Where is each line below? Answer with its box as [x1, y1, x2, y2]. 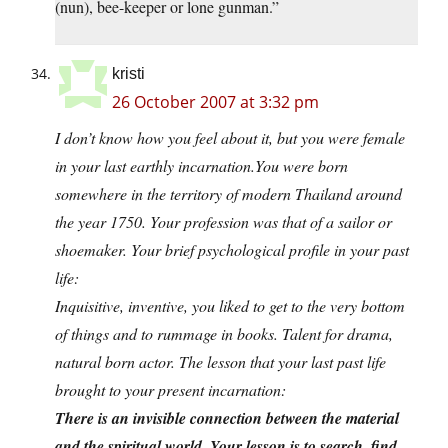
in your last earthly [55, 155, 178, 177]
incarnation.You [178, 155, 279, 177]
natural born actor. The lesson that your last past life [55, 351, 386, 373]
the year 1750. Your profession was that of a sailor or [55, 211, 392, 233]
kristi [112, 65, 145, 83]
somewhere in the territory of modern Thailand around [55, 183, 402, 205]
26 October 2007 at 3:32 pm [112, 91, 319, 114]
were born [279, 155, 348, 177]
